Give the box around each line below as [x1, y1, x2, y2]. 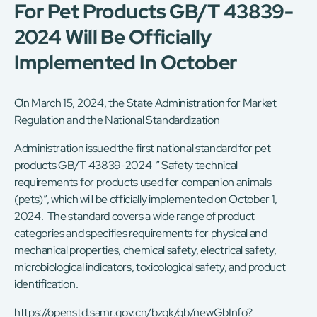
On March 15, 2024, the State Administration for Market [14, 96, 277, 111]
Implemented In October [14, 49, 237, 76]
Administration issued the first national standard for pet [14, 141, 271, 156]
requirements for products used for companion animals [14, 175, 272, 190]
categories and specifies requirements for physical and [14, 226, 267, 241]
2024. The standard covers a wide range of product [14, 209, 255, 224]
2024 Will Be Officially [14, 23, 212, 51]
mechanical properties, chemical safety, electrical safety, [14, 243, 277, 258]
